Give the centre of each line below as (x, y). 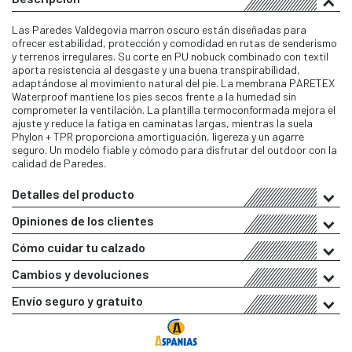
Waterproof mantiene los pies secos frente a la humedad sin (154, 96)
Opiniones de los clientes (83, 220)
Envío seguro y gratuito (77, 300)
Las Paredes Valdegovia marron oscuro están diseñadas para (159, 29)
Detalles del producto (73, 193)
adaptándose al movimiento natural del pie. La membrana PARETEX (173, 82)
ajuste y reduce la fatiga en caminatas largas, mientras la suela (162, 123)
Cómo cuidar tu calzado (79, 247)
